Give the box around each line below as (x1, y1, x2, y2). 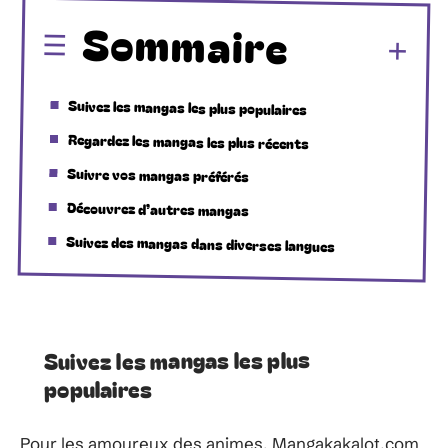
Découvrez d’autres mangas (66, 196, 249, 220)
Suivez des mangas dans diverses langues (66, 230, 336, 256)
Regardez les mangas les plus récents (67, 128, 310, 153)
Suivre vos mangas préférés (67, 162, 250, 186)
